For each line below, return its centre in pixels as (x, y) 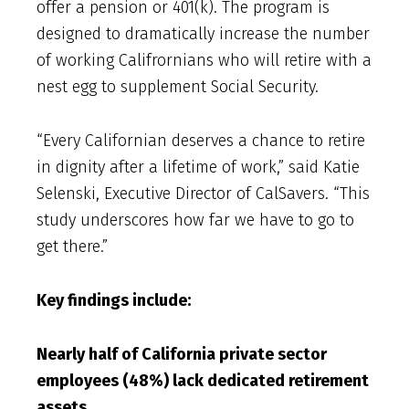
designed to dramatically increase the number (203, 33)
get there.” (72, 246)
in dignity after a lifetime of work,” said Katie (198, 167)
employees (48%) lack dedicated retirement (203, 380)
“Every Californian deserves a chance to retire (201, 140)
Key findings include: (114, 300)
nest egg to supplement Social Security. (178, 86)
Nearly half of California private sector (182, 354)
